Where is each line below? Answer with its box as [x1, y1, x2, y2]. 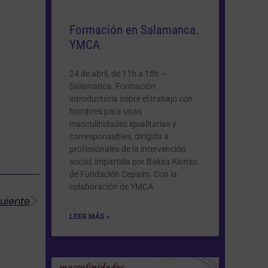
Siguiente [29, 149, 104, 170]
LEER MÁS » [69, 212, 109, 221]
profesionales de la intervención [69, 144, 186, 154]
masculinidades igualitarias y [69, 118, 176, 129]
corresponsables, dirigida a [69, 131, 169, 141]
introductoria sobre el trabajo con [69, 93, 193, 103]
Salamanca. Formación [69, 81, 156, 91]
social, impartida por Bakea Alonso [69, 156, 197, 166]
